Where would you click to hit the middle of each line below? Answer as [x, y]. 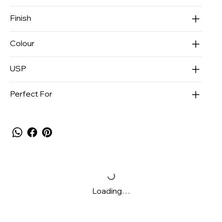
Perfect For [31, 93]
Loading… [111, 191]
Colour [22, 43]
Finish [21, 18]
